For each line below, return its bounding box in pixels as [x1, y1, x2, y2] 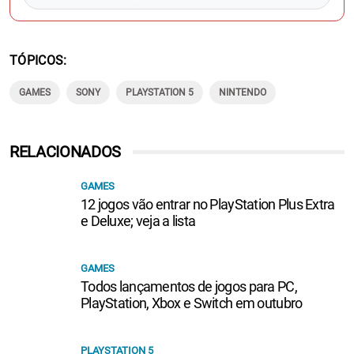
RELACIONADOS [9, 141, 122, 161]
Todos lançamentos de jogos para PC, [81, 277, 297, 295]
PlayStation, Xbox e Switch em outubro [81, 294, 303, 311]
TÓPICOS [9, 52, 64, 68]
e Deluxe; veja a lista [81, 212, 196, 229]
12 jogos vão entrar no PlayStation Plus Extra [81, 195, 335, 213]
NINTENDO [219, 86, 266, 98]
